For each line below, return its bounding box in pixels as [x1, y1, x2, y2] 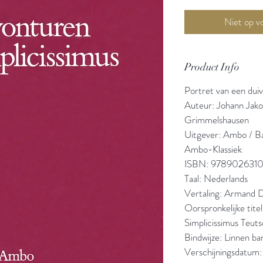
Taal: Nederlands [184, 171, 248, 186]
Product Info [184, 60, 240, 73]
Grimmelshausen [184, 112, 249, 127]
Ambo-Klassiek [184, 141, 242, 156]
